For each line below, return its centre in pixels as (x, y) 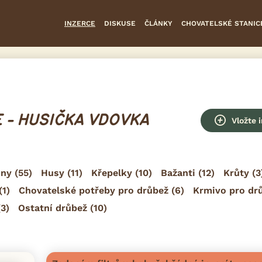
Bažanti (178, 173)
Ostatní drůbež (53, 208)
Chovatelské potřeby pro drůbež (94, 190)
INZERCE (80, 23)
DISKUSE (120, 23)
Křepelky (112, 173)
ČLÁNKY (158, 23)
